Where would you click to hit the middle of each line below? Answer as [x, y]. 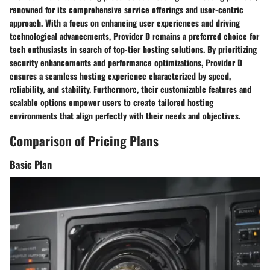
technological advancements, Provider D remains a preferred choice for [134, 36]
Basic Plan [31, 165]
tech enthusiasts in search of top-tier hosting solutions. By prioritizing [133, 49]
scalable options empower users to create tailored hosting [111, 102]
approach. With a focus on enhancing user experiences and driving [125, 22]
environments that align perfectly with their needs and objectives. [125, 115]
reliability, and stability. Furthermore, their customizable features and [130, 89]
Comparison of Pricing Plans [84, 140]
